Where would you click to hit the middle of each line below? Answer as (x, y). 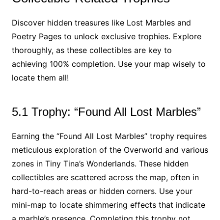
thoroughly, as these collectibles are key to (92, 50)
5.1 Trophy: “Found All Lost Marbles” (106, 112)
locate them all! (40, 78)
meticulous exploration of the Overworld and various (110, 150)
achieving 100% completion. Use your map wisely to (109, 64)
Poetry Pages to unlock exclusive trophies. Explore (106, 36)
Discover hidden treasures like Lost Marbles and (101, 23)
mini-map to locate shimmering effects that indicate (108, 205)
